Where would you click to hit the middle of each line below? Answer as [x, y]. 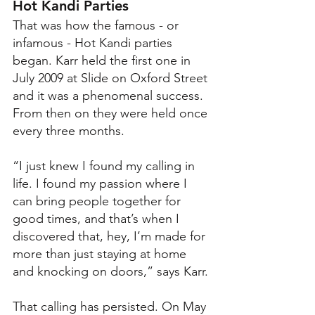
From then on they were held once [112, 113]
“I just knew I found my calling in [105, 166]
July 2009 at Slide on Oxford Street [112, 78]
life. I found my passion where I [102, 183]
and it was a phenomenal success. [110, 95]
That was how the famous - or [97, 25]
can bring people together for [98, 201]
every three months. [70, 130]
